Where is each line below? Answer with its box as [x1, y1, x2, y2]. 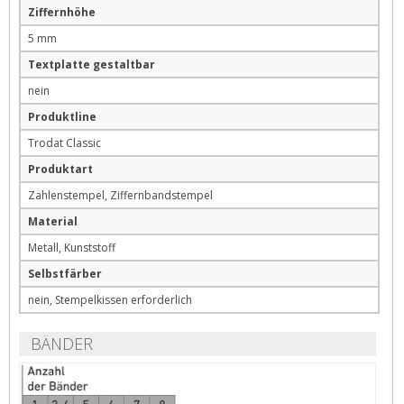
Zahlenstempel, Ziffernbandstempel [28, 187, 213, 203]
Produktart [28, 161, 93, 177]
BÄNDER [31, 332, 93, 354]
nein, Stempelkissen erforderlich [28, 291, 192, 308]
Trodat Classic [28, 134, 101, 151]
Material [28, 213, 78, 229]
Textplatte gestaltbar [28, 56, 155, 72]
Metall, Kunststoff [28, 239, 115, 255]
